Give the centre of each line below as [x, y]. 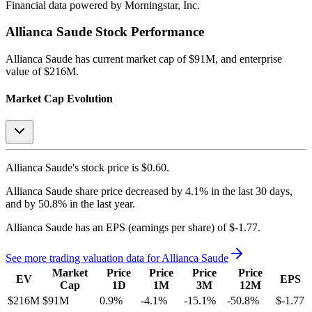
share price [99, 191]
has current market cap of [129, 59]
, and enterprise [249, 59]
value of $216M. [42, 72]
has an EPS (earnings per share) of [149, 227]
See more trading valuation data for [84, 258]
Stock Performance [148, 32]
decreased [147, 191]
